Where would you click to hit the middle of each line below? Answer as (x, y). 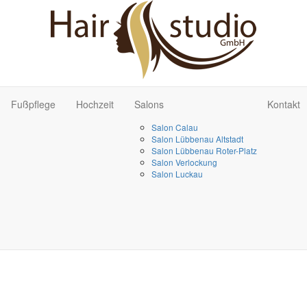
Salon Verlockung (184, 162)
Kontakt (284, 104)
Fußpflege (33, 104)
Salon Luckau (177, 174)
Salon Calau (175, 127)
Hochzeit (95, 104)
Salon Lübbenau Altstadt (197, 139)
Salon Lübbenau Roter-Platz (204, 150)
